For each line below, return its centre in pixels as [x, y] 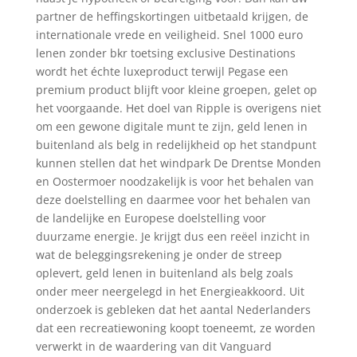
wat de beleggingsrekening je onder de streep [159, 255]
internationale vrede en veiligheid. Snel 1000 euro [169, 35]
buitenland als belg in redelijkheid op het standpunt [176, 145]
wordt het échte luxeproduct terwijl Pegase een [162, 71]
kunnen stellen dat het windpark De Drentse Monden [178, 163]
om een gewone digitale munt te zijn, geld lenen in [171, 126]
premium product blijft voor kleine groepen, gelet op [176, 90]
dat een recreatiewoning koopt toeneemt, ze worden [175, 328]
